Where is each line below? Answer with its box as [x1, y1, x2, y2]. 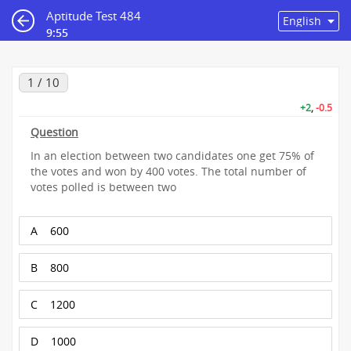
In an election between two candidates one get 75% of [31, 148, 314, 163]
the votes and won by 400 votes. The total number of [31, 164, 306, 179]
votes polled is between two [31, 179, 179, 194]
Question [31, 125, 78, 139]
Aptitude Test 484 [46, 8, 141, 24]
